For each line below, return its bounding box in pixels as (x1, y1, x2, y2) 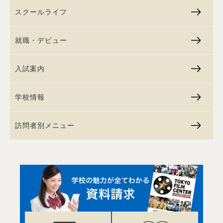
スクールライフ (15, 7, 67, 16)
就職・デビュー (15, 36, 67, 44)
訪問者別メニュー (15, 121, 75, 129)
